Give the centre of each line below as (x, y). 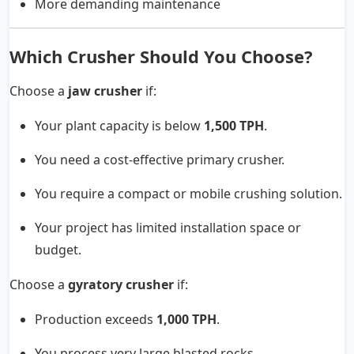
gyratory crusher (121, 285)
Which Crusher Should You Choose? (161, 56)
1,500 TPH (234, 126)
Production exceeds (96, 320)
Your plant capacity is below (119, 126)
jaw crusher (105, 91)
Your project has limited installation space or (168, 228)
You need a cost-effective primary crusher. (160, 160)
